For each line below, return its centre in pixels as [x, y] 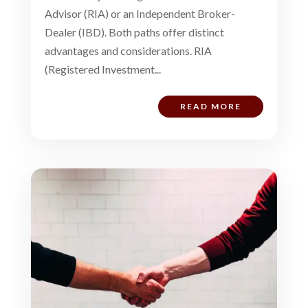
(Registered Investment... [102, 69]
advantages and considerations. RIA [128, 50]
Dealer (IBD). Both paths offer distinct [134, 32]
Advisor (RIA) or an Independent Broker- [140, 13]
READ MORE [211, 106]
